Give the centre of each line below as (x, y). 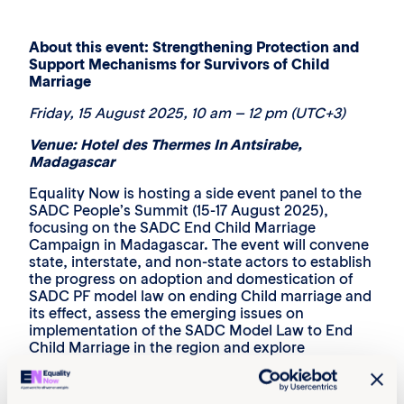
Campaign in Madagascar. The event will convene (199, 244)
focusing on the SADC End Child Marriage (172, 227)
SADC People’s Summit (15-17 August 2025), (179, 210)
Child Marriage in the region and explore (167, 347)
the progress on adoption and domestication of (191, 279)
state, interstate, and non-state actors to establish (200, 262)
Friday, (53, 113)
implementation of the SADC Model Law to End (191, 330)
